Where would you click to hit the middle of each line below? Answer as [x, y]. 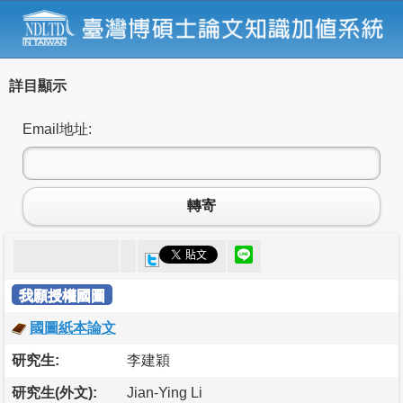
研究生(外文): [54, 392]
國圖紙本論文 [73, 327]
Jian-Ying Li [165, 392]
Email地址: [57, 129]
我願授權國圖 [62, 295]
